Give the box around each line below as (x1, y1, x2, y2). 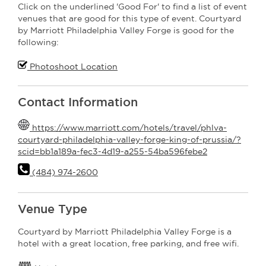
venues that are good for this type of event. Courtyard (18, 14, 241, 24)
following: (18, 37, 59, 47)
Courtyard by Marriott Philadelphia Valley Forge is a (18, 227, 232, 237)
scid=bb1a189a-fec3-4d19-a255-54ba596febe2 (18, 147, 207, 157)
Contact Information (18, 96, 138, 109)
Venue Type (18, 202, 87, 216)
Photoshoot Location (27, 62, 118, 72)
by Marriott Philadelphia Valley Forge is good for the (18, 26, 234, 36)
